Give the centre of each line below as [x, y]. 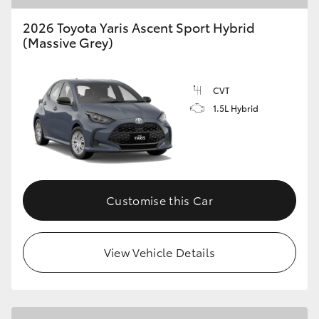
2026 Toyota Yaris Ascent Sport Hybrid [139, 27]
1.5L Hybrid [236, 108]
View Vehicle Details [159, 251]
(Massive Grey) [68, 42]
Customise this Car [159, 199]
